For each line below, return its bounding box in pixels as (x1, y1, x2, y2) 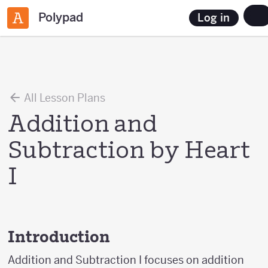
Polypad (38, 10, 83, 25)
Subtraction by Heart (8, 140, 250, 164)
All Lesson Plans (22, 91, 105, 105)
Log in (197, 10, 230, 25)
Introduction (8, 227, 110, 246)
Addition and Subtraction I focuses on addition (8, 253, 244, 267)
